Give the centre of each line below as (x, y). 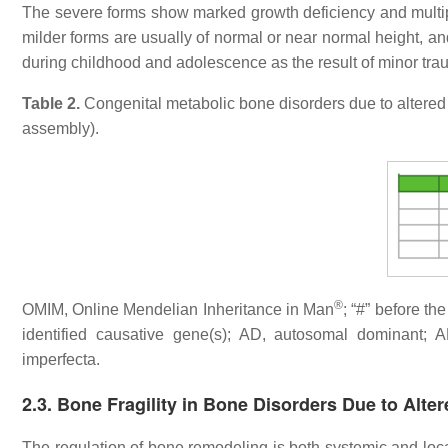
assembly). (60, 129)
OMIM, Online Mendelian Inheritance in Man (178, 309)
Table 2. (51, 104)
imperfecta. (61, 359)
